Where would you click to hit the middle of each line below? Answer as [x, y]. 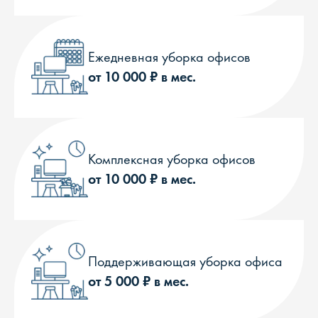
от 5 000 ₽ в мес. [138, 281]
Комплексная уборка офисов [172, 159]
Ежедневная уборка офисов [169, 57]
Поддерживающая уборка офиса [185, 261]
